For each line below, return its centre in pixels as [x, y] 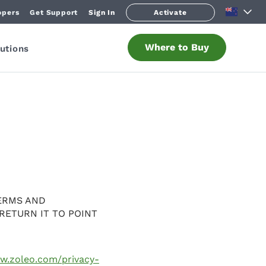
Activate [170, 12]
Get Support [54, 12]
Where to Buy [177, 47]
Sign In [102, 12]
